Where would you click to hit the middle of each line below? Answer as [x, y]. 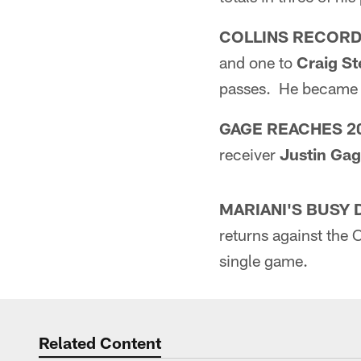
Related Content [100, 342]
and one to [258, 62]
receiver [249, 154]
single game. [263, 260]
